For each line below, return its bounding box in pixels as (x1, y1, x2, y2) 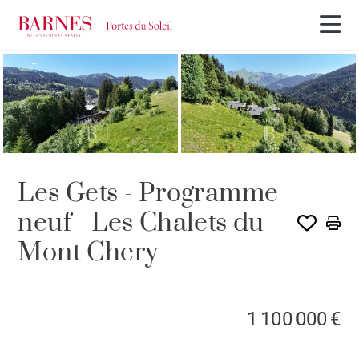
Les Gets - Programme (18, 176, 279, 210)
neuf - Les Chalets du (18, 206, 264, 240)
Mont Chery (18, 236, 159, 269)
